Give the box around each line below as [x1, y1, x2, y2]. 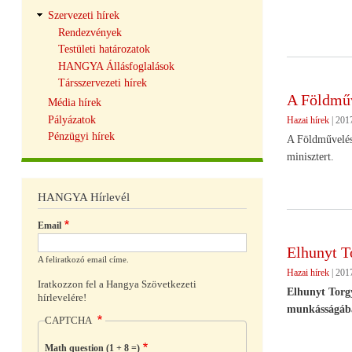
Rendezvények [57, 26, 122, 38]
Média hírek [47, 97, 101, 109]
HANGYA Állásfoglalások [57, 60, 174, 72]
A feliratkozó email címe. [38, 255, 129, 265]
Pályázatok [47, 113, 96, 126]
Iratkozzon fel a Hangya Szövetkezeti [38, 278, 196, 290]
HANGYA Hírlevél [38, 191, 130, 204]
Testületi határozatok [57, 43, 150, 56]
